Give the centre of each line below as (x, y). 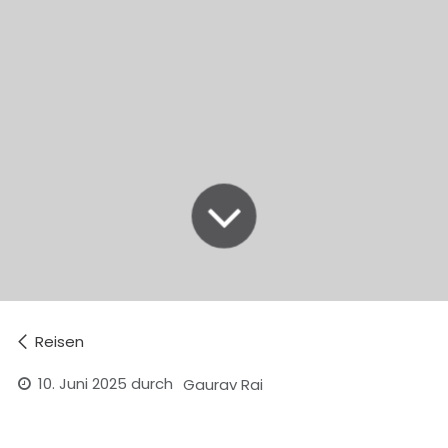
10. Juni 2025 (83, 384)
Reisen (59, 342)
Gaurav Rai (223, 384)
